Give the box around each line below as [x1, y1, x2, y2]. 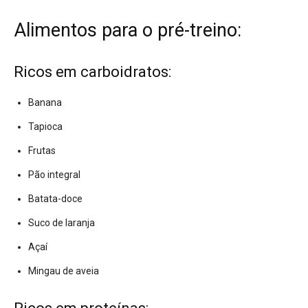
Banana [28, 97, 62, 109]
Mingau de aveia [28, 265, 99, 277]
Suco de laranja [28, 217, 95, 229]
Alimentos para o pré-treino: [14, 19, 241, 42]
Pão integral [28, 169, 80, 181]
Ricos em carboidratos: [14, 63, 171, 81]
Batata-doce [28, 193, 82, 205]
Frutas [28, 145, 56, 157]
